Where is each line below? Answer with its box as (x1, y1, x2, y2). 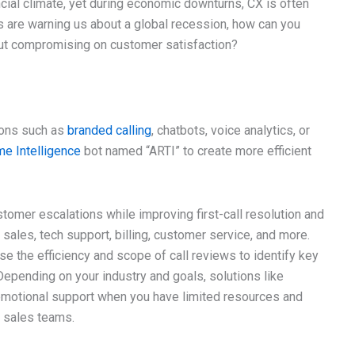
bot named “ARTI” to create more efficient (81, 143, 311, 158)
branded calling (67, 123, 151, 138)
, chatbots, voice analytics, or (151, 123, 310, 138)
